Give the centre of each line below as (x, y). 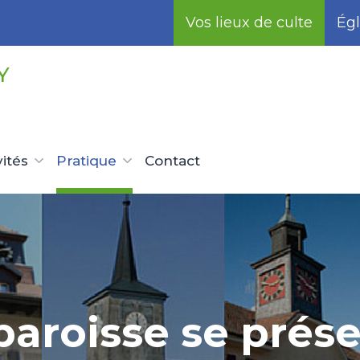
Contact (172, 161)
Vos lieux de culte (249, 22)
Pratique (86, 161)
